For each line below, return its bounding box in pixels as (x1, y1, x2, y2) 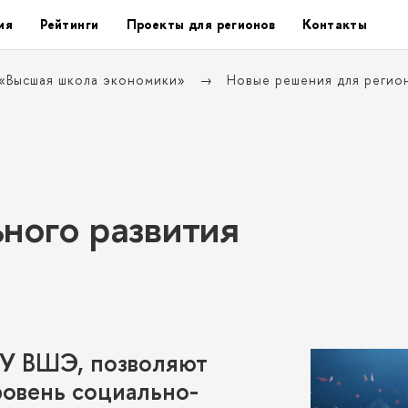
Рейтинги (40, 15, 99, 33)
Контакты (301, 15, 368, 33)
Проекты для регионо (126, 15, 275, 33)
